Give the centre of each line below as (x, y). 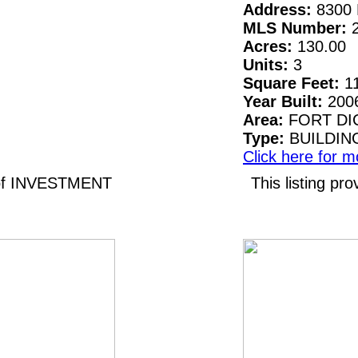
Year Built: (285, 102)
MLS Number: (297, 28)
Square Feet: (294, 84)
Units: (268, 65)
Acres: (270, 47)
